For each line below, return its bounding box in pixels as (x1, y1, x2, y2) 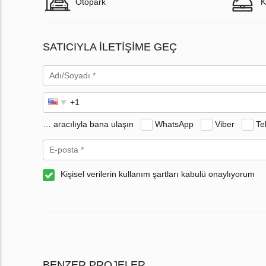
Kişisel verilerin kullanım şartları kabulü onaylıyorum (61, 169, 255, 179)
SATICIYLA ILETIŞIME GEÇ (43, 41, 177, 53)
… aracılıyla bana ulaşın (43, 119, 134, 129)
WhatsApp (155, 119, 194, 129)
